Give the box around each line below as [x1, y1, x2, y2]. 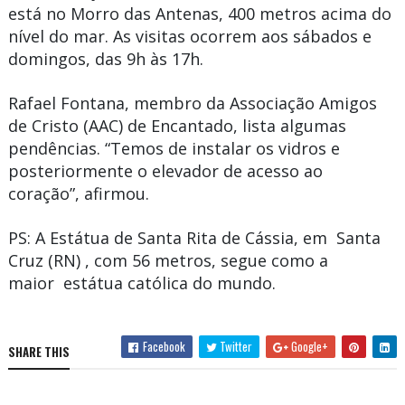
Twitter [217, 336, 253, 355]
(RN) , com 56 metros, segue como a [47, 250, 328, 272]
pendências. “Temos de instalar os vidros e [7, 137, 340, 159]
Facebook [140, 336, 186, 355]
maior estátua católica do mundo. [7, 272, 276, 295]
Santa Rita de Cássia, [132, 227, 303, 250]
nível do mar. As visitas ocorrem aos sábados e [7, 24, 372, 47]
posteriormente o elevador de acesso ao [7, 159, 323, 182]
